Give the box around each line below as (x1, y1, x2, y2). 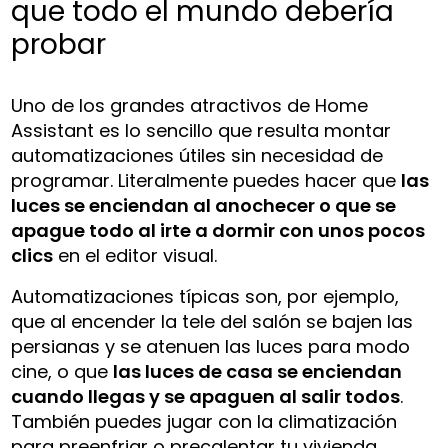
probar (11, 24, 107, 64)
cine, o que (11, 358, 114, 384)
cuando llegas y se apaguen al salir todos (11, 383, 401, 409)
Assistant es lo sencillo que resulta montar (11, 117, 392, 143)
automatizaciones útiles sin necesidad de (11, 142, 384, 168)
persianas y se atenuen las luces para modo (11, 333, 411, 359)
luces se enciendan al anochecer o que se (11, 192, 397, 218)
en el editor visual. (53, 242, 218, 268)
